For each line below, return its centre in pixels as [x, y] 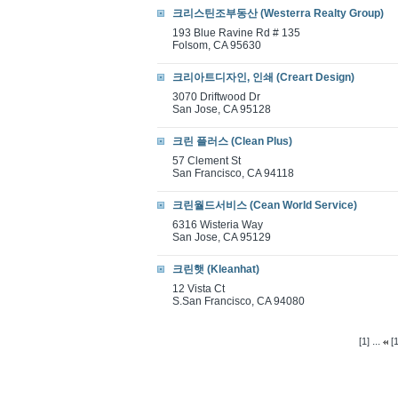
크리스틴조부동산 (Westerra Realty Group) [278, 13]
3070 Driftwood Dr [216, 97]
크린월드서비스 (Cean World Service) [265, 205]
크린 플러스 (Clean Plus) [232, 141]
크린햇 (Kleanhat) [216, 269]
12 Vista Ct [199, 289]
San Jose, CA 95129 [222, 237]
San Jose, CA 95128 [222, 109]
